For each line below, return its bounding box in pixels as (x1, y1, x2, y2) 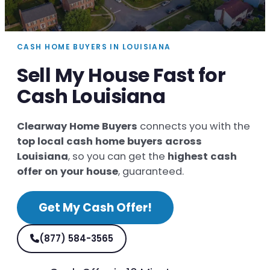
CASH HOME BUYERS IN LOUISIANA (17, 41, 171, 52)
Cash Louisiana (17, 82, 166, 110)
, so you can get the (68, 149, 168, 163)
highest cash (168, 149, 237, 163)
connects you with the (137, 119, 250, 133)
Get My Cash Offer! (39, 199, 152, 216)
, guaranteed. (118, 164, 184, 178)
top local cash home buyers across (17, 134, 202, 148)
